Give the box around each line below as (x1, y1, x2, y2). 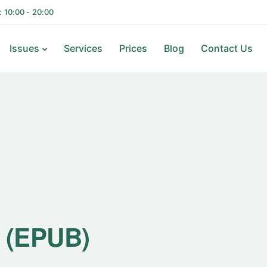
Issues (9, 42, 39, 54)
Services (63, 42, 103, 54)
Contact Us (200, 42, 253, 54)
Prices (119, 42, 147, 54)
